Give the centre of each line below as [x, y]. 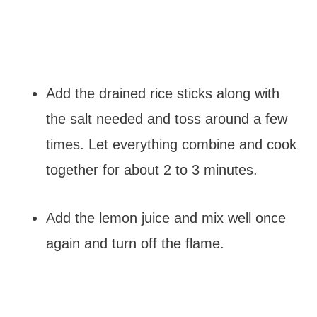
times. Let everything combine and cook [171, 144]
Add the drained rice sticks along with [162, 93]
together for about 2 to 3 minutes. [151, 170]
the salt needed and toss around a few [166, 119]
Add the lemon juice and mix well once [166, 218]
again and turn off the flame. [135, 243]
